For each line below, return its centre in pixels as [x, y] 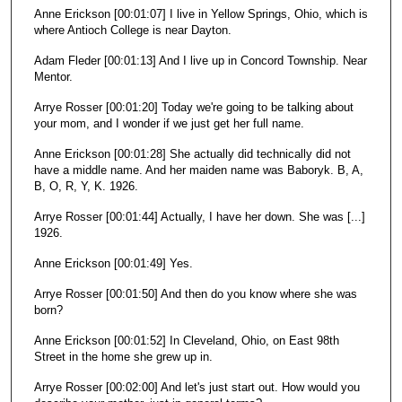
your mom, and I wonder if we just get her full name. [169, 124]
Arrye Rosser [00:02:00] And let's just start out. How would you [197, 388]
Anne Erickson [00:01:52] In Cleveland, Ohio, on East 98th [186, 341]
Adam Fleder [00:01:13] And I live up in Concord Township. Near [200, 61]
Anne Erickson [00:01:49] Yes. [113, 264]
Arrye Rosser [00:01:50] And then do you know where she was [195, 294]
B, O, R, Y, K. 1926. [87, 187]
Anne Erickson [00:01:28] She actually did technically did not [192, 154]
